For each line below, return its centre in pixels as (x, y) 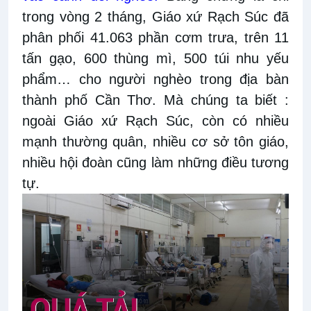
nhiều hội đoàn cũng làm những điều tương (155, 162)
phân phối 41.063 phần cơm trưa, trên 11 (155, 37)
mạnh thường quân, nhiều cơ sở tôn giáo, (155, 141)
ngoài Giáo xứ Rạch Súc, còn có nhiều (155, 120)
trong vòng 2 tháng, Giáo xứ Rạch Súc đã (155, 16)
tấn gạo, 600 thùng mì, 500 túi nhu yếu (155, 58)
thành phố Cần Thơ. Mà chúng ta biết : (155, 100)
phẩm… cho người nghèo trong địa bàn (155, 79)
